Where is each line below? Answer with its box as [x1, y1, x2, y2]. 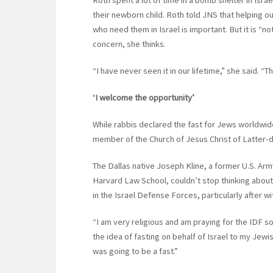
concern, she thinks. [93, 38, 166, 50]
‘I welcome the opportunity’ [93, 92, 194, 104]
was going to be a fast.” [93, 246, 178, 257]
